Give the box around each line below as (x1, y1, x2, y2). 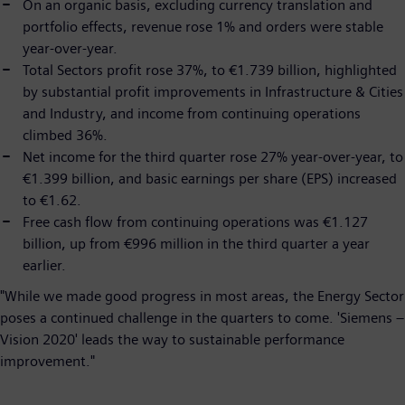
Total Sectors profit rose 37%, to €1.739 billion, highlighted (23, 61, 397, 79)
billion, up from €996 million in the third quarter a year (23, 234, 370, 252)
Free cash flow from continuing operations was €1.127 (23, 212, 368, 231)
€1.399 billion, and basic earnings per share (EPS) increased (23, 169, 397, 187)
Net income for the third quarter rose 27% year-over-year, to (23, 147, 403, 165)
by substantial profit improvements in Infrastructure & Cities (23, 82, 403, 100)
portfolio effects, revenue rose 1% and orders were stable (23, 17, 383, 35)
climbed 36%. (23, 126, 108, 144)
